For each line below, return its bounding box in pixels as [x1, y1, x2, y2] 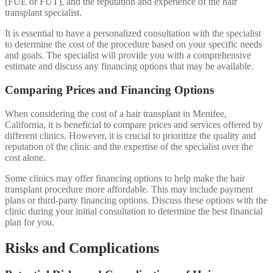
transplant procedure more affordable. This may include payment [5, 183, 253, 194]
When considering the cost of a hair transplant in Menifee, [5, 108, 227, 119]
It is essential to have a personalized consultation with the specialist [5, 28, 261, 39]
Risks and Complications [5, 239, 159, 256]
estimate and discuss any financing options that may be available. [5, 61, 253, 72]
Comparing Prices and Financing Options [5, 83, 214, 96]
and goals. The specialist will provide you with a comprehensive [5, 50, 251, 61]
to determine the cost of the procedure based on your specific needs [5, 39, 262, 50]
